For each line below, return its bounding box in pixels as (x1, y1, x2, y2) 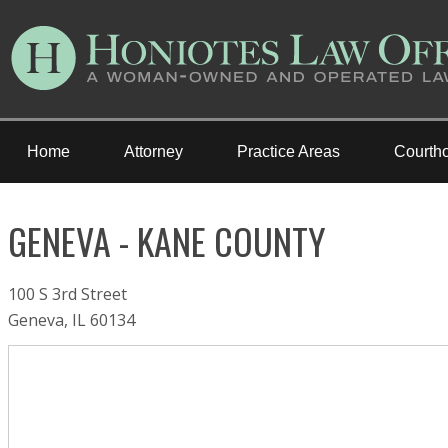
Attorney (124, 143, 183, 160)
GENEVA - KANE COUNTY (8, 214, 326, 267)
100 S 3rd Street (8, 283, 127, 305)
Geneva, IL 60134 (8, 309, 135, 331)
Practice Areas (237, 143, 340, 160)
